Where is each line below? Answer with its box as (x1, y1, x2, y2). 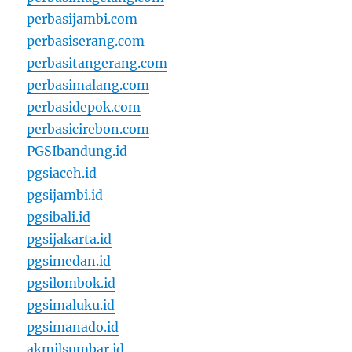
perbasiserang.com (27, 33, 145, 49)
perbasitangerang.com (27, 55, 168, 71)
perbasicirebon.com (27, 121, 150, 137)
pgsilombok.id (27, 275, 116, 291)
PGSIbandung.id (27, 143, 128, 159)
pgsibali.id (27, 209, 91, 225)
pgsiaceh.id (27, 165, 97, 181)
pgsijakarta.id (27, 231, 112, 247)
